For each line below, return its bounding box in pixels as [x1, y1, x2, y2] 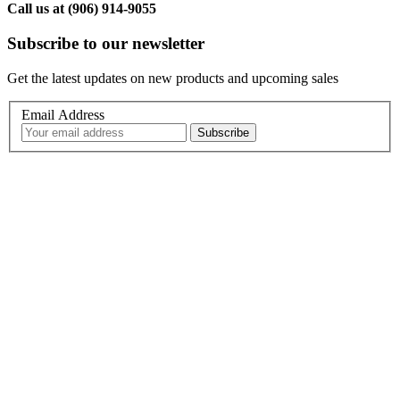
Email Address [21, 107, 104, 123]
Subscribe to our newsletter [7, 34, 204, 54]
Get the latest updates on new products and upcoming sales [7, 70, 338, 86]
